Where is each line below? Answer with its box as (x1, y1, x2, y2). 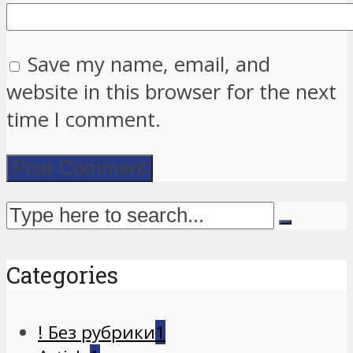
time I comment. (6, 106, 161, 134)
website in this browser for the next (6, 78, 336, 106)
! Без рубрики (38, 319, 155, 344)
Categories (6, 259, 118, 290)
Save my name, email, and (28, 50, 270, 79)
